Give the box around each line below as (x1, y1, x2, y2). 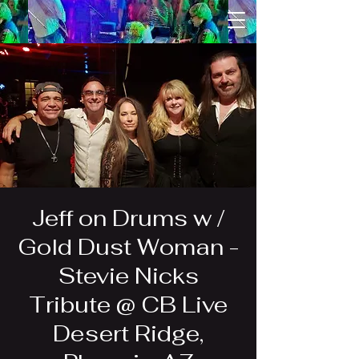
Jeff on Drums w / (32, 204, 224, 232)
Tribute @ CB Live (29, 290, 228, 319)
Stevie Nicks (58, 261, 199, 290)
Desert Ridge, (53, 319, 204, 348)
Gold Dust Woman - (18, 232, 239, 261)
